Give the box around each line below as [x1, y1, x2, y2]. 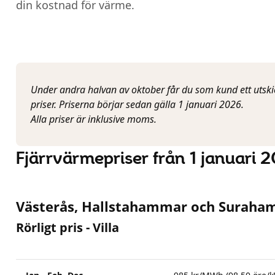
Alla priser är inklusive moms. [31, 112, 157, 126]
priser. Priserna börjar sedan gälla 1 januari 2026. [31, 98, 244, 111]
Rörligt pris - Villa [16, 219, 119, 236]
